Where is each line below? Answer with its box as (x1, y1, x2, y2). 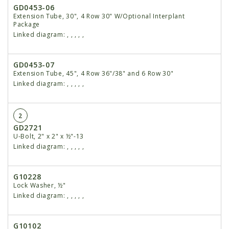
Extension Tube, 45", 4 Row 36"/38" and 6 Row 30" (13, 69, 174, 78)
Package (13, 20, 40, 29)
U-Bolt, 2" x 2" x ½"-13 (13, 132, 84, 141)
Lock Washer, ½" (13, 181, 66, 190)
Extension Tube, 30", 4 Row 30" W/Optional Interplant (13, 12, 185, 21)
